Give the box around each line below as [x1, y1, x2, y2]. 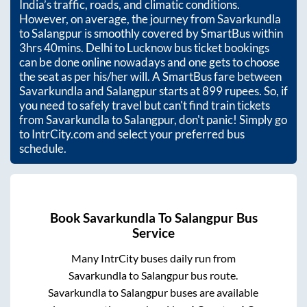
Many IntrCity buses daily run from [71, 251, 236, 265]
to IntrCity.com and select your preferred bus [19, 127, 245, 142]
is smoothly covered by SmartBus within [82, 26, 283, 41]
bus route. [188, 268, 238, 282]
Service [132, 225, 175, 241]
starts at [157, 84, 202, 99]
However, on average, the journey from [19, 12, 217, 27]
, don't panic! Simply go [174, 112, 287, 127]
